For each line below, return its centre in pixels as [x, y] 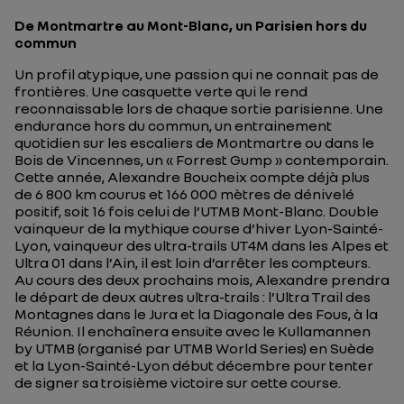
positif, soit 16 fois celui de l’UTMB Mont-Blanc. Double [197, 211]
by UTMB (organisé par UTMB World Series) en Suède [194, 348]
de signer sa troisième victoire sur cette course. [178, 382]
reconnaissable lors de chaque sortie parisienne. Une [199, 108]
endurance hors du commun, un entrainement [173, 125]
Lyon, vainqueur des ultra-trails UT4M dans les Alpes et [202, 245]
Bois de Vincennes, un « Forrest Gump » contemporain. [202, 160]
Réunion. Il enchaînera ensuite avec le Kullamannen [193, 331]
